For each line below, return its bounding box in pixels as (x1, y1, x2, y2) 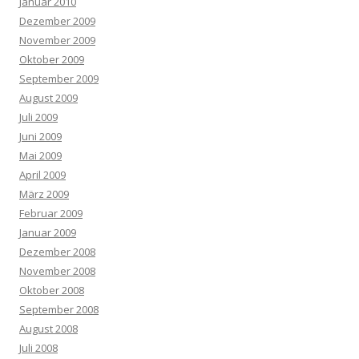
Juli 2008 (19, 340, 58, 355)
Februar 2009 (19, 205, 83, 220)
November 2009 (19, 32, 95, 47)
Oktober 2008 (19, 282, 84, 297)
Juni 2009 (19, 128, 62, 143)
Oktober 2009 (19, 51, 84, 67)
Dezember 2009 (19, 13, 95, 28)
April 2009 (19, 167, 66, 182)
